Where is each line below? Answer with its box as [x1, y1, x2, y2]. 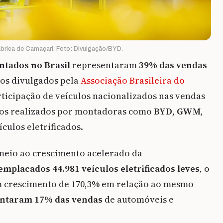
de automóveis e [103, 193, 174, 206]
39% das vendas [139, 59, 207, 72]
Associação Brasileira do [81, 74, 185, 87]
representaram [70, 59, 139, 72]
